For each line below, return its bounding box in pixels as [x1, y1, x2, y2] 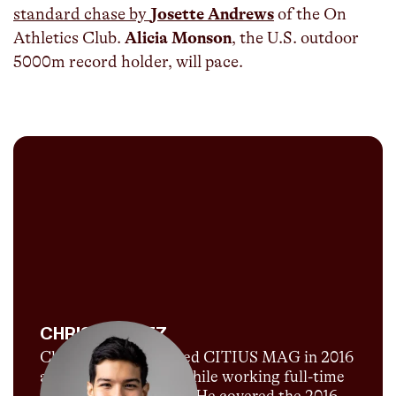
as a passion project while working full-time [40, 368, 345, 386]
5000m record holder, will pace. [13, 52, 243, 72]
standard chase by [13, 4, 150, 25]
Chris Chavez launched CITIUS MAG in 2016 [40, 348, 354, 367]
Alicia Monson [125, 28, 232, 49]
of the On [274, 4, 346, 25]
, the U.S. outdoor [232, 28, 359, 49]
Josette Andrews [150, 4, 274, 25]
